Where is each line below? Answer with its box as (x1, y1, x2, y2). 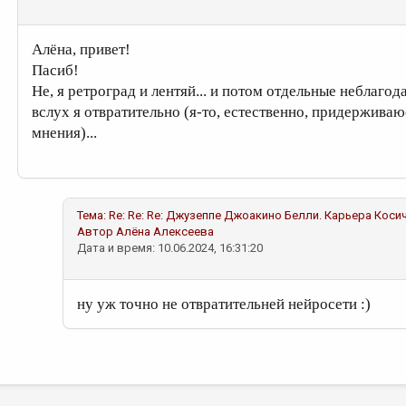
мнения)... (32, 124, 97, 141)
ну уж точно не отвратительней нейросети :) (77, 295, 371, 313)
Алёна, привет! (32, 41, 130, 58)
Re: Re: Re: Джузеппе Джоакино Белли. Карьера (109, 208, 372, 222)
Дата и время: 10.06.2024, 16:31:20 (77, 241, 263, 255)
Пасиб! (32, 62, 79, 79)
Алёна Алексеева (116, 225, 214, 238)
